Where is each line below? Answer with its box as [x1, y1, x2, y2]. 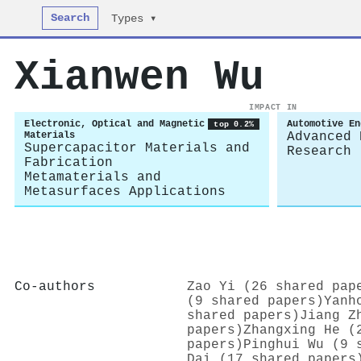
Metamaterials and [24, 170, 161, 185]
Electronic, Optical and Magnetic [24, 118, 205, 130]
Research [287, 144, 351, 159]
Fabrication [24, 156, 113, 170]
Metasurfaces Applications [24, 185, 226, 199]
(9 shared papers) [187, 293, 324, 309]
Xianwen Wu [15, 54, 264, 101]
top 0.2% [214, 119, 254, 129]
